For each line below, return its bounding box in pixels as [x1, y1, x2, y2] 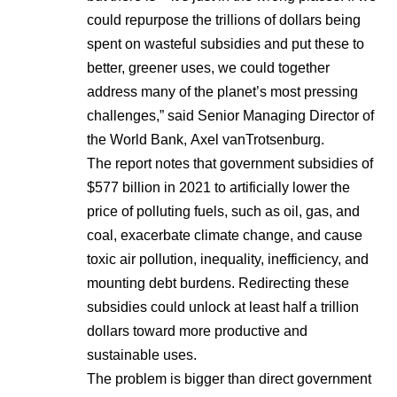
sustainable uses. [87, 347, 197, 362]
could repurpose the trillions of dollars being [87, 12, 361, 27]
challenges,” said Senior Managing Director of [87, 108, 374, 123]
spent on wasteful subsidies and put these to [87, 36, 364, 51]
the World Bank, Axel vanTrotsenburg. [87, 132, 324, 147]
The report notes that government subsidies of [87, 156, 373, 171]
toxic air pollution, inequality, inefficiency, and [87, 252, 369, 267]
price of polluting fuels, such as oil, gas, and [87, 204, 360, 219]
